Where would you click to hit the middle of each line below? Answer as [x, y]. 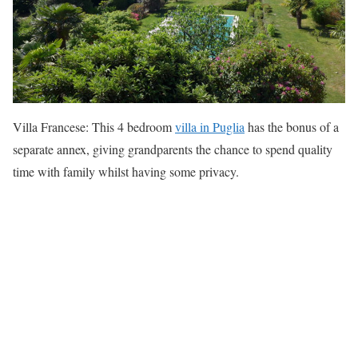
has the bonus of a [292, 126]
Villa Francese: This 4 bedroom [94, 126]
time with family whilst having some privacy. [126, 171]
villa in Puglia [210, 126]
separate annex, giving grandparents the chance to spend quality [173, 149]
